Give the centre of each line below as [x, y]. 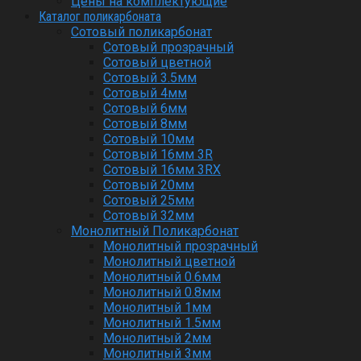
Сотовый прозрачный [168, 47]
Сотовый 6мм [145, 108]
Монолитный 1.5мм [162, 322]
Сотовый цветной [157, 62]
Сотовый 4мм [145, 93]
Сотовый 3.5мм [150, 77]
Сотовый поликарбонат [141, 31]
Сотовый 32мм [149, 215]
